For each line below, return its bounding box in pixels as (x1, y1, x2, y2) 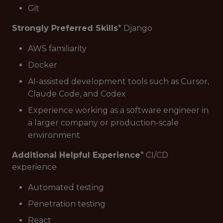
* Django (118, 23, 152, 33)
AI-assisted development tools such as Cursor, (28, 77, 209, 86)
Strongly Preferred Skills (12, 23, 118, 33)
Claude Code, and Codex (28, 89, 126, 99)
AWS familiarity (28, 44, 87, 53)
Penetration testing (28, 199, 106, 209)
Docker (28, 60, 57, 70)
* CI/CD (140, 150, 168, 160)
